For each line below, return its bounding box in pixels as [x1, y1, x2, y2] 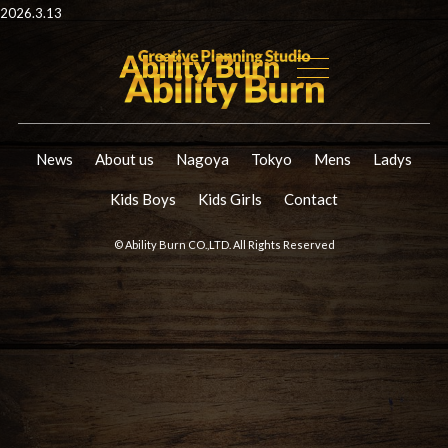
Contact [284, 189, 338, 208]
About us [95, 149, 154, 168]
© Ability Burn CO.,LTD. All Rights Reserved [113, 237, 335, 251]
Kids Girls [198, 189, 262, 208]
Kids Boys [110, 189, 176, 208]
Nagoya [176, 149, 229, 168]
